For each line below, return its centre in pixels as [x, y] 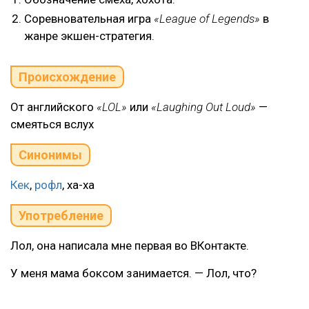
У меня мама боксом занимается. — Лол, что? [133, 273]
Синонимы [50, 155]
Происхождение [67, 77]
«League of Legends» [207, 19]
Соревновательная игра [89, 19]
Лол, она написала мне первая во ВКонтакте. [130, 246]
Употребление [61, 216]
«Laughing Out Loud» [203, 107]
